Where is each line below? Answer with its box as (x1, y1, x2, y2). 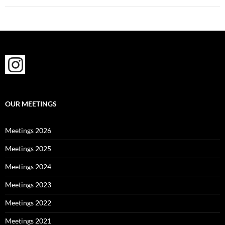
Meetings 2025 (5, 144, 51, 153)
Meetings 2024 (5, 162, 51, 171)
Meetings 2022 (5, 198, 51, 207)
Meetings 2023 (5, 180, 51, 189)
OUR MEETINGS (5, 99, 57, 108)
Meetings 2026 (5, 126, 51, 135)
